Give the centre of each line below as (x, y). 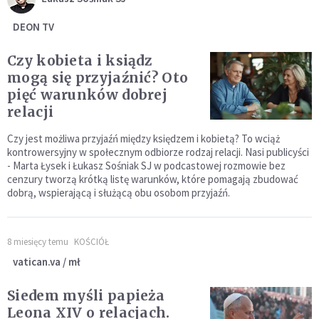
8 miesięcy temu (38, 242)
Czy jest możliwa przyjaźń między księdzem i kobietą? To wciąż (143, 138)
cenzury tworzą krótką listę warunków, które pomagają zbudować (153, 179)
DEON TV (33, 27)
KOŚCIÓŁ (91, 242)
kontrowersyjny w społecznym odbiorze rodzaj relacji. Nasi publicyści (158, 152)
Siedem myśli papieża (86, 296)
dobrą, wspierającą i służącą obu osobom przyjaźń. (120, 193)
